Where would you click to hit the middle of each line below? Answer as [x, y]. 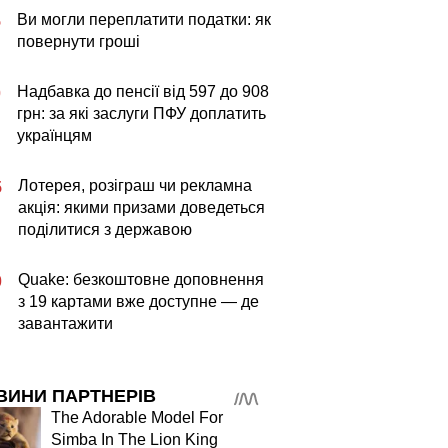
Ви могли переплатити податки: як [144, 19]
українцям [54, 135]
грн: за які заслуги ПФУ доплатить [141, 113]
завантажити [65, 323]
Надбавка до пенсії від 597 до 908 [143, 91]
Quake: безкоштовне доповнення [141, 279]
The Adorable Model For [137, 417]
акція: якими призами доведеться [141, 207]
